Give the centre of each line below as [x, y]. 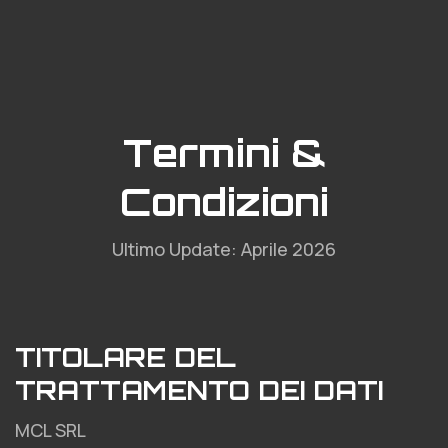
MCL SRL [50, 430]
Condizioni [224, 201]
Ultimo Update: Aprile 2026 [224, 249]
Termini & [224, 152]
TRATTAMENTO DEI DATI [199, 390]
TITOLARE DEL [125, 357]
